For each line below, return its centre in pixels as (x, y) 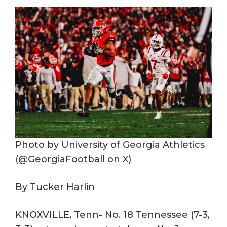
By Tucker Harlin (55, 187)
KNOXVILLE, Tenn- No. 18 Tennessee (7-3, (112, 215)
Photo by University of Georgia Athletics (110, 145)
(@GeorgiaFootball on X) (73, 159)
